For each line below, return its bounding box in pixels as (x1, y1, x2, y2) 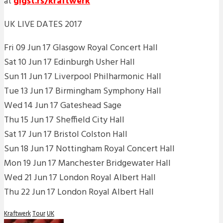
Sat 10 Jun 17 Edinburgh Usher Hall (4, 55, 135, 70)
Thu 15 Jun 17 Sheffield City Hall (4, 112, 124, 127)
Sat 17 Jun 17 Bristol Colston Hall (4, 127, 127, 142)
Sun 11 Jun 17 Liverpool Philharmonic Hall (4, 69, 161, 84)
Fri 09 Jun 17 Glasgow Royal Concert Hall (4, 40, 158, 55)
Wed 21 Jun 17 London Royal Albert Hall (4, 170, 156, 185)
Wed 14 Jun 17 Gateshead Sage (4, 98, 121, 113)
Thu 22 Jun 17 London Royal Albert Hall (4, 185, 154, 200)
